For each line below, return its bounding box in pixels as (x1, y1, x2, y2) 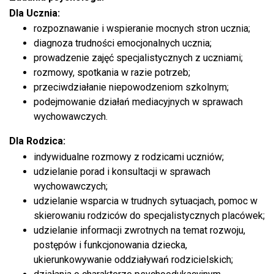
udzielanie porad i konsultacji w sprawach (34, 165, 210, 177)
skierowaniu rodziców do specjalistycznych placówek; (34, 209, 265, 221)
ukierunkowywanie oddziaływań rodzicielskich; (34, 253, 233, 265)
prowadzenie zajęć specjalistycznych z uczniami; (34, 52, 243, 64)
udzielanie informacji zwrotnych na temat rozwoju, (34, 224, 245, 236)
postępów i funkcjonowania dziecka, (34, 239, 187, 251)
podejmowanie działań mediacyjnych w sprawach (34, 96, 243, 108)
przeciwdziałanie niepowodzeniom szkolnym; (34, 81, 229, 94)
